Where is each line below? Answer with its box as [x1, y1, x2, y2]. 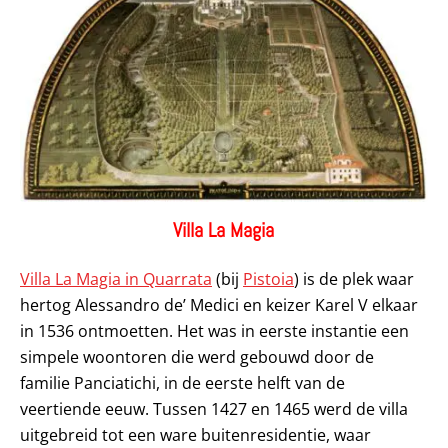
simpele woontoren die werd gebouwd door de [20, 345, 374, 368]
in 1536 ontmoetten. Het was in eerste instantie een [20, 319, 409, 342]
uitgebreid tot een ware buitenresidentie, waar [20, 423, 371, 446]
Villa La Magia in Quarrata [20, 267, 212, 290]
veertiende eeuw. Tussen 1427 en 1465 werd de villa [20, 397, 408, 420]
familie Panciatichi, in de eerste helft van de [20, 371, 345, 394]
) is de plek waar [294, 267, 414, 290]
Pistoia [243, 267, 294, 290]
